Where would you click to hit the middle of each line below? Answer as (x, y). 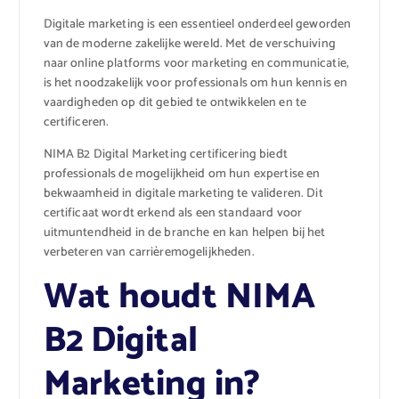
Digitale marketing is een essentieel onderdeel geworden (197, 25)
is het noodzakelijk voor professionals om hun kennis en (195, 84)
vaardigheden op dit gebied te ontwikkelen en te (175, 103)
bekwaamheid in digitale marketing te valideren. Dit (183, 194)
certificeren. (76, 123)
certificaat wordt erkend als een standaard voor (173, 214)
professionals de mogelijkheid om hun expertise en (182, 175)
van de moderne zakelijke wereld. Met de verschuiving (189, 45)
